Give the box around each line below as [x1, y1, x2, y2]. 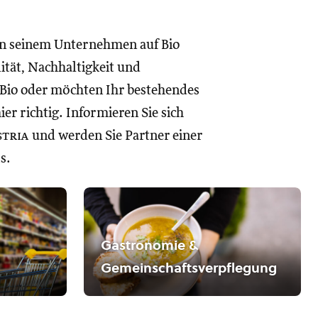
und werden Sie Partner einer [29, 129, 202, 143]
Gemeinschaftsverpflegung [101, 258, 277, 277]
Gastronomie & [101, 236, 198, 254]
